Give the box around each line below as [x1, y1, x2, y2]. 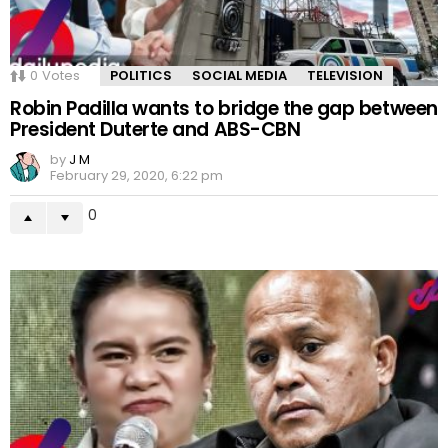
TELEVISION [307, 65, 383, 85]
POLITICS [110, 65, 172, 85]
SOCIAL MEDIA [192, 65, 287, 85]
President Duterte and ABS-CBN [10, 115, 301, 143]
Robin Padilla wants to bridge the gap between [10, 94, 438, 122]
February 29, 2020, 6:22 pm [50, 165, 223, 185]
